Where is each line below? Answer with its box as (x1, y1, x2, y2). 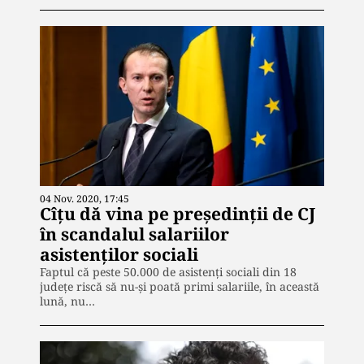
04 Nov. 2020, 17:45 (40, 191, 129, 206)
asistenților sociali (40, 242, 198, 266)
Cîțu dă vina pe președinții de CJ (40, 201, 315, 225)
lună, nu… (40, 292, 95, 309)
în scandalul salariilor (40, 222, 229, 245)
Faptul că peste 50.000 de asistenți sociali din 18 (40, 263, 297, 279)
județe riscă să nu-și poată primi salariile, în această (40, 278, 319, 294)
